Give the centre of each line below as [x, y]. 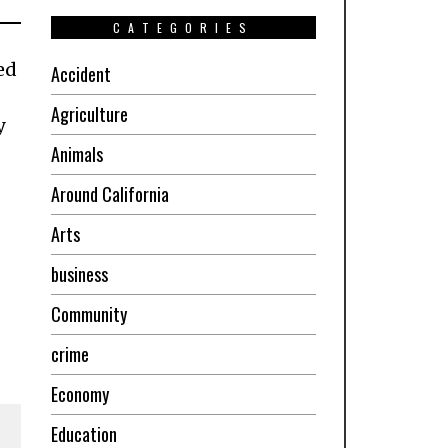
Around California [109, 193]
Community [88, 313]
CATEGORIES [183, 27]
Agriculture [89, 113]
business [79, 273]
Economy [79, 393]
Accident [80, 73]
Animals [76, 153]
